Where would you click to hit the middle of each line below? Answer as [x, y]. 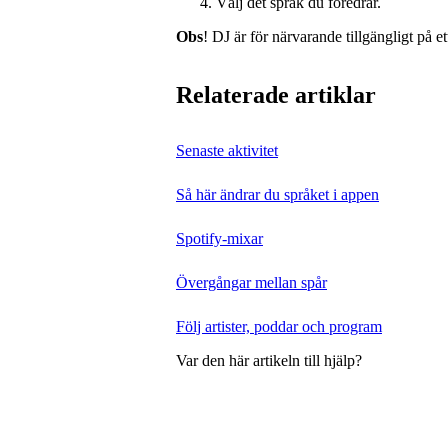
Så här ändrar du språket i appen [277, 194]
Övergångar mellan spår [251, 282]
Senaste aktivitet [227, 150]
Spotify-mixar [219, 238]
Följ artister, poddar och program [279, 326]
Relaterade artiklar [276, 95]
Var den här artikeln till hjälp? [269, 361]
